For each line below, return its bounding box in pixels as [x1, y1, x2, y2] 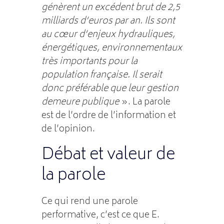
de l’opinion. [41, 121, 95, 137]
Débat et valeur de [41, 141, 175, 169]
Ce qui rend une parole [41, 193, 138, 210]
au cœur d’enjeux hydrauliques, [41, 26, 175, 43]
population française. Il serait [41, 67, 162, 83]
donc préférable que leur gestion [41, 80, 178, 97]
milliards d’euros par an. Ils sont [41, 13, 175, 29]
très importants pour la [41, 53, 137, 70]
